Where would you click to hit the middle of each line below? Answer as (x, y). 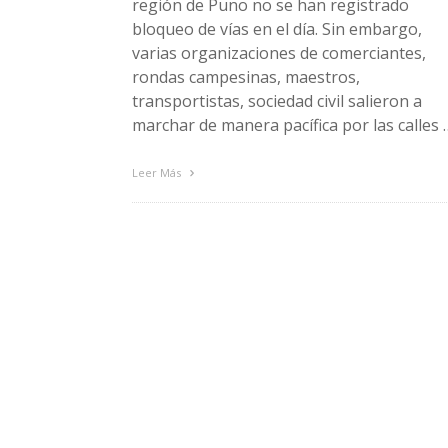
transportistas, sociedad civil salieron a (277, 100)
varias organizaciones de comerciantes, (279, 52)
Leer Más (158, 172)
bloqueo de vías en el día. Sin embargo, (277, 28)
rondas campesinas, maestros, (246, 76)
